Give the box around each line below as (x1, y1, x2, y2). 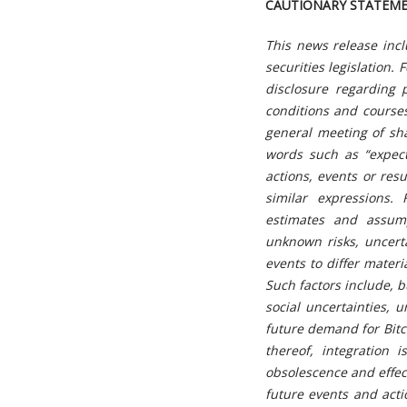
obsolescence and (265, 363, 379, 381)
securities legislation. (265, 58, 399, 75)
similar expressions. (265, 189, 403, 206)
